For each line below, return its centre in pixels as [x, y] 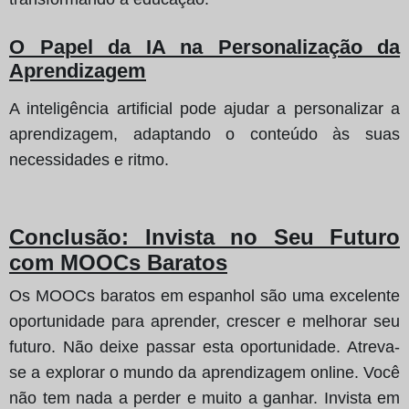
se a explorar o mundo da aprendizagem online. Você [204, 372]
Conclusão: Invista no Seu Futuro [204, 236]
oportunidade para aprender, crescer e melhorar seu [204, 321]
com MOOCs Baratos [118, 262]
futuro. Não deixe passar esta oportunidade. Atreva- [204, 346]
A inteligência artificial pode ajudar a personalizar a [204, 108]
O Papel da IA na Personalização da [204, 47]
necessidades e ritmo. [89, 159]
